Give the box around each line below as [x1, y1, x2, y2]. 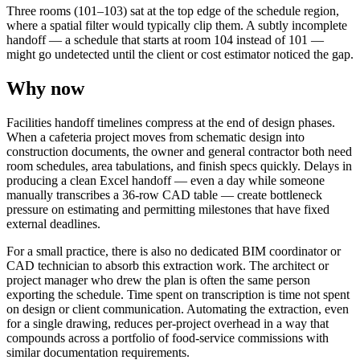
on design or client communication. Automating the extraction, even [6, 301, 349, 316]
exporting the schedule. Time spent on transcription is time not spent [6, 287, 350, 301]
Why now [6, 78, 84, 100]
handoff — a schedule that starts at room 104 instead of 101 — [6, 33, 324, 47]
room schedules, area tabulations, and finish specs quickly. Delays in [6, 158, 352, 173]
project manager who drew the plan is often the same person [6, 272, 310, 287]
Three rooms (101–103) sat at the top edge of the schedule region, [6, 4, 339, 18]
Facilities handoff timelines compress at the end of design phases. [6, 115, 335, 129]
